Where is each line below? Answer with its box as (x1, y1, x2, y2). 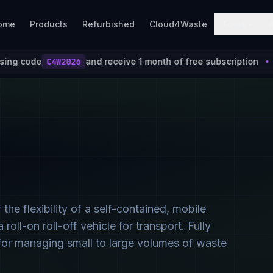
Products (30, 19, 68, 29)
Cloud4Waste (149, 19, 207, 29)
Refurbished (82, 19, 135, 29)
